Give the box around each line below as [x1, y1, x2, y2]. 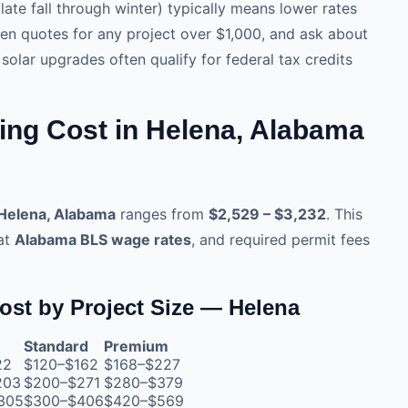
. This [326, 204, 362, 223]
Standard [24, 336, 88, 355]
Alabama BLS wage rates [15, 229, 191, 249]
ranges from [116, 204, 209, 223]
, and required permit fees [191, 229, 370, 249]
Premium [104, 336, 168, 355]
